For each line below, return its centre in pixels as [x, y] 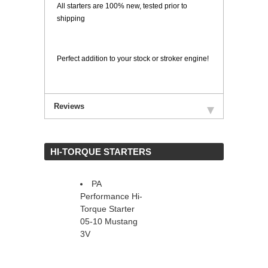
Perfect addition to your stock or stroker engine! [133, 59]
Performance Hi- [111, 197]
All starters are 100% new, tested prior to [122, 6]
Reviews [69, 106]
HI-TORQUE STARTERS [101, 152]
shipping [71, 19]
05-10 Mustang [109, 222]
